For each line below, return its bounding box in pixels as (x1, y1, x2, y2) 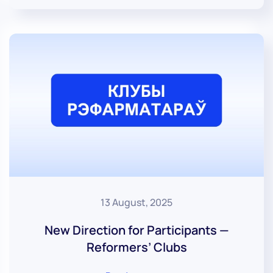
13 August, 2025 (101, 195, 172, 209)
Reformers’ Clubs (86, 238, 187, 255)
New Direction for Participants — (44, 221, 229, 238)
